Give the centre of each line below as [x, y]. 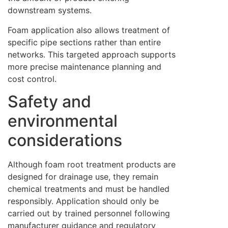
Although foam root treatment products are [92, 165]
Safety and [49, 102]
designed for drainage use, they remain [83, 177]
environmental [63, 121]
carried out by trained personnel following [89, 213]
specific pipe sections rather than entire [84, 42]
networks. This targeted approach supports [92, 54]
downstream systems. [50, 10]
